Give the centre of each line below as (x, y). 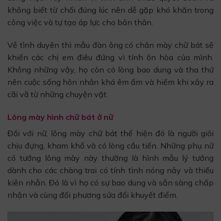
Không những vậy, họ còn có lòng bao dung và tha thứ (110, 70)
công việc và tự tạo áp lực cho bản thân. (80, 22)
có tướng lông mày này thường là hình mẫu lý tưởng (110, 158)
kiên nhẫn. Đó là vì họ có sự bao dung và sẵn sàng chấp (110, 182)
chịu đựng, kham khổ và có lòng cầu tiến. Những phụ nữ (110, 145)
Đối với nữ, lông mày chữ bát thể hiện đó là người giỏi (110, 133)
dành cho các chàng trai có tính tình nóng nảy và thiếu (110, 170)
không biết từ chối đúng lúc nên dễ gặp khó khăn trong (110, 10)
